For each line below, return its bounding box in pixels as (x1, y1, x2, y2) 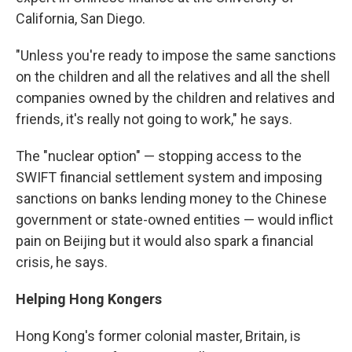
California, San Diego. (16, 10, 145, 27)
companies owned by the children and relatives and (16, 90, 335, 106)
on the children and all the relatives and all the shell (16, 68, 330, 85)
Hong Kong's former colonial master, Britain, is (16, 328, 301, 344)
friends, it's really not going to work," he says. (16, 111, 292, 127)
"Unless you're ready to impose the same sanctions (16, 47, 336, 64)
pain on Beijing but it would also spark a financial (16, 233, 313, 249)
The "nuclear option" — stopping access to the (16, 148, 302, 164)
